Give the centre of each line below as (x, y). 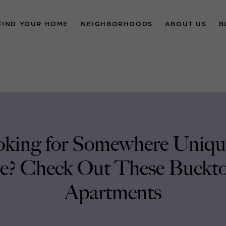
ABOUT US (186, 24)
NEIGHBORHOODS (117, 24)
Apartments (113, 193)
